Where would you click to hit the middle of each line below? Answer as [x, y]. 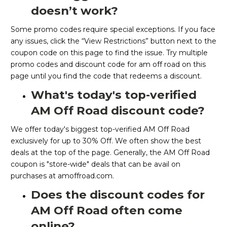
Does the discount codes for [118, 195]
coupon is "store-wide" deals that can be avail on [96, 164]
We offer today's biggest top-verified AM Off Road [100, 129]
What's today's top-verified [114, 95]
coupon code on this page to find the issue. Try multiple [109, 53]
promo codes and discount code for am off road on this [108, 65]
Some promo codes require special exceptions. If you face [113, 30]
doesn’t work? [74, 11]
